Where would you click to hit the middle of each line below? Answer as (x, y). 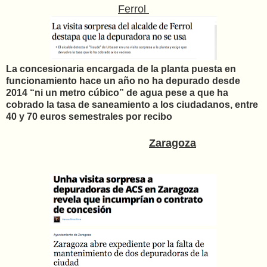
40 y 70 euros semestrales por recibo (89, 116)
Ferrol (133, 9)
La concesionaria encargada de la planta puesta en (121, 69)
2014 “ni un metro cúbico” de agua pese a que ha (117, 92)
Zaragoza (173, 143)
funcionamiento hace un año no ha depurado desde (123, 80)
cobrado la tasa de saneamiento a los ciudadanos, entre (132, 104)
